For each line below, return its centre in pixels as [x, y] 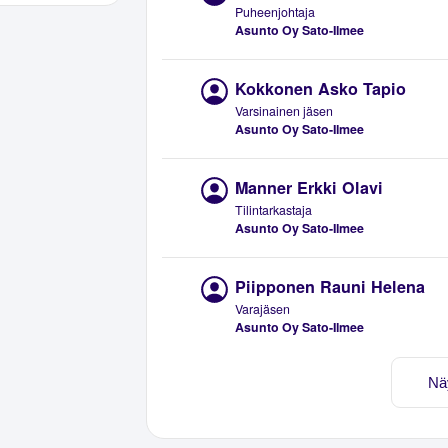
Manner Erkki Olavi [309, 187]
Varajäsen [263, 309]
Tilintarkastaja [274, 210]
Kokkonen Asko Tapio [321, 88]
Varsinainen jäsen [284, 110]
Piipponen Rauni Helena [330, 287]
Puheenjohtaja [275, 11]
